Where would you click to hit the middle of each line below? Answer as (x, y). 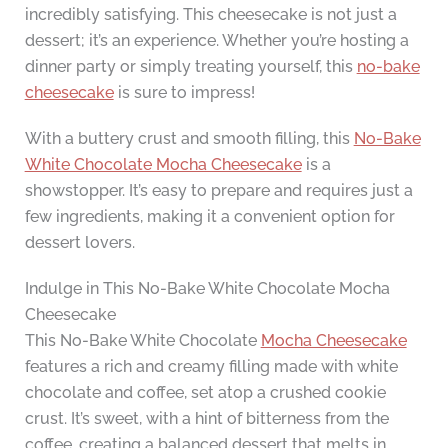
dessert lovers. (79, 243)
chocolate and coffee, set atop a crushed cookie (205, 393)
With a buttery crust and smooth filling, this (189, 139)
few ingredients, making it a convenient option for (209, 217)
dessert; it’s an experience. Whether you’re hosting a (216, 41)
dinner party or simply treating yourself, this (190, 67)
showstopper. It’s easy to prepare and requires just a (218, 191)
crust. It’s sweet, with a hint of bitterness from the (206, 419)
